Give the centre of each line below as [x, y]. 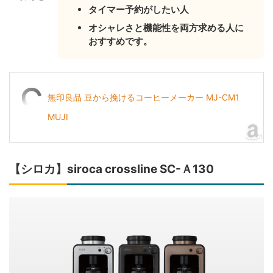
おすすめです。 [120, 41]
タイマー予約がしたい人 [139, 10]
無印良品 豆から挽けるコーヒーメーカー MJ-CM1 [144, 97]
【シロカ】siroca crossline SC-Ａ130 [112, 169]
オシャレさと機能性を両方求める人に [166, 27]
